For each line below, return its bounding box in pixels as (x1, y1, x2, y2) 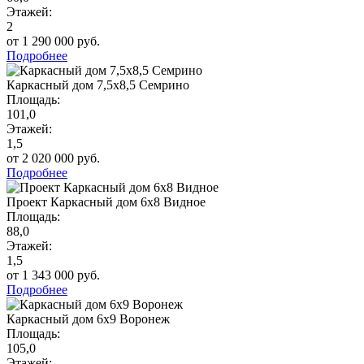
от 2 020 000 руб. (6, 150, 100, 165)
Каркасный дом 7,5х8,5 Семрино (6, 77, 189, 92)
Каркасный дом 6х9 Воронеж (6, 311, 170, 326)
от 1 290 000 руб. (6, 33, 100, 48)
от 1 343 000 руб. (6, 267, 100, 282)
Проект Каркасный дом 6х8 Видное (6, 194, 206, 209)
